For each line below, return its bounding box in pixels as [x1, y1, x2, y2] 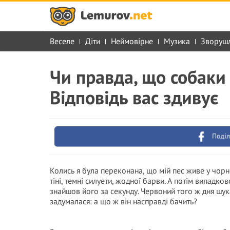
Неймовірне [111, 36, 153, 46]
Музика [164, 36, 190, 46]
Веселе [50, 36, 74, 46]
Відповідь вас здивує [50, 85, 218, 109]
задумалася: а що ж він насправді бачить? [50, 196, 197, 206]
